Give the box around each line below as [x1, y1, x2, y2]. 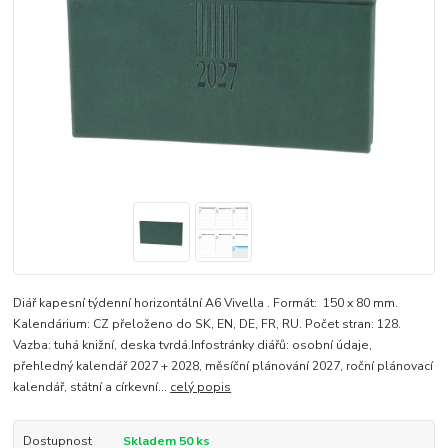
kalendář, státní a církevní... [13, 378, 171, 395]
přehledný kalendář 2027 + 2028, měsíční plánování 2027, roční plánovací [13, 357, 434, 374]
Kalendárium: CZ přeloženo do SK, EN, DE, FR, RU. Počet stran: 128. [13, 315, 402, 332]
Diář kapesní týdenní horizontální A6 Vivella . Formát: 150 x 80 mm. [13, 294, 399, 311]
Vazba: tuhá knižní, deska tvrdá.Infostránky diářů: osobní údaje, [13, 336, 373, 353]
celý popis [170, 378, 232, 395]
